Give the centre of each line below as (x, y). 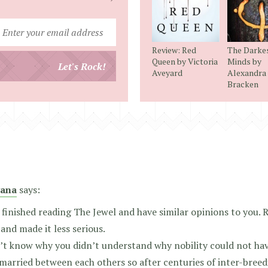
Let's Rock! (82, 66)
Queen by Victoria (185, 62)
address (132, 76)
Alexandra (246, 73)
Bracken (243, 84)
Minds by (244, 62)
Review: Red (174, 50)
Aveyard (167, 73)
